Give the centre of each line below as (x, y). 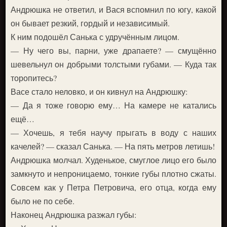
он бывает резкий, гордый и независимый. (90, 23)
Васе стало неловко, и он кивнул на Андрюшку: (99, 91)
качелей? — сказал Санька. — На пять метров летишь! (113, 146)
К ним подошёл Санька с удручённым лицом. (95, 37)
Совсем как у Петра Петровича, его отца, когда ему (113, 187)
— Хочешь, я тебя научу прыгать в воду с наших (113, 133)
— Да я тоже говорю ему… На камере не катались (113, 105)
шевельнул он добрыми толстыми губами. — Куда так (113, 64)
